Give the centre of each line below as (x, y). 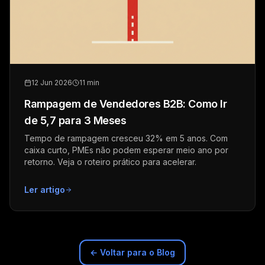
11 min (89, 83)
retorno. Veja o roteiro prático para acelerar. (110, 162)
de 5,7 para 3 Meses (75, 121)
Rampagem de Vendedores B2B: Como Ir (126, 104)
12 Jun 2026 (52, 83)
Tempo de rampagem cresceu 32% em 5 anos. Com (126, 138)
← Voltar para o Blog (132, 253)
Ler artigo (45, 190)
